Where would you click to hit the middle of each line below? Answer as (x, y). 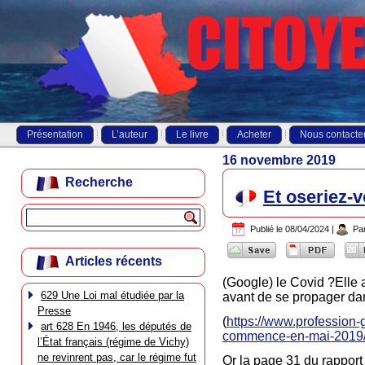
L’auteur (130, 134)
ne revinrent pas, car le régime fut (117, 357)
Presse (54, 311)
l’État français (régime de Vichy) (113, 342)
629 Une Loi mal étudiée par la (112, 295)
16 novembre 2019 (279, 160)
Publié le (266, 229)
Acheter (254, 134)
